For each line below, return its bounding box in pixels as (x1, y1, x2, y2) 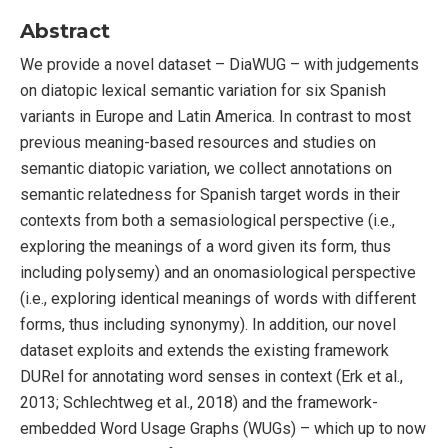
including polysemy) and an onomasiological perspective (20, 263, 416, 282)
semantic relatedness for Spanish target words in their (20, 185, 400, 204)
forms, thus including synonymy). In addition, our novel (20, 315, 396, 334)
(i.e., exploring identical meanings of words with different (20, 289, 416, 308)
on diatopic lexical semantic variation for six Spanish (20, 81, 386, 100)
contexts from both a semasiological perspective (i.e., (20, 211, 395, 230)
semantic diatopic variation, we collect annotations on (20, 159, 392, 178)
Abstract (20, 19, 110, 43)
